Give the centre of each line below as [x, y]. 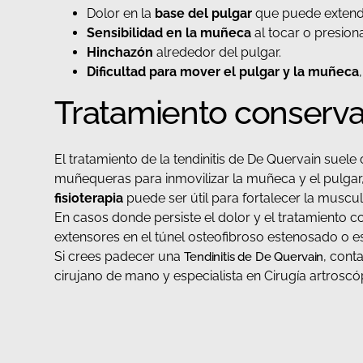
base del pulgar [202, 14]
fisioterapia [89, 199]
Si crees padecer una [120, 257]
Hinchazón [122, 53]
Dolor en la [120, 14]
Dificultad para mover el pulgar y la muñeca [223, 72]
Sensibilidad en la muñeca [169, 33]
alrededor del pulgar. [219, 53]
